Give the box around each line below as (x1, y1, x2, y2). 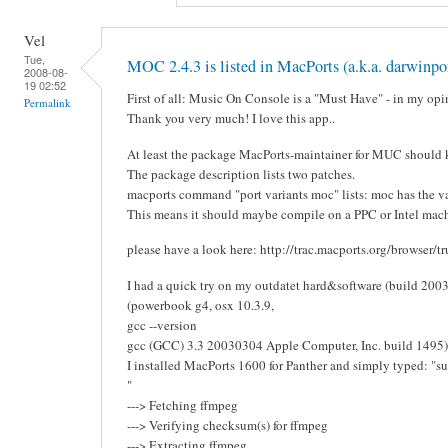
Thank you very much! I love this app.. (127, 108, 335, 127)
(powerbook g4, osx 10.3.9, (127, 295, 274, 314)
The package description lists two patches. (127, 164, 355, 183)
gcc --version (127, 315, 197, 334)
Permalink (24, 94, 71, 110)
